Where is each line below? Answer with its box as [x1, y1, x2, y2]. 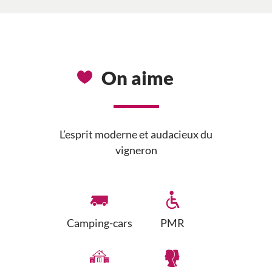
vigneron [115, 144, 157, 157]
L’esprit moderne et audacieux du [59, 128, 212, 141]
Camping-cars [67, 217, 132, 230]
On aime [101, 66, 174, 90]
